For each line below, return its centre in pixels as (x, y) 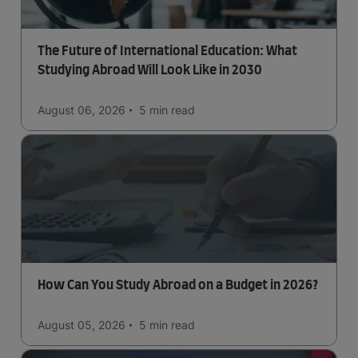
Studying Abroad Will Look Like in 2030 (150, 70)
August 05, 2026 (82, 325)
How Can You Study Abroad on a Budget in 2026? (178, 285)
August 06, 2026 (82, 110)
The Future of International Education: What (167, 51)
